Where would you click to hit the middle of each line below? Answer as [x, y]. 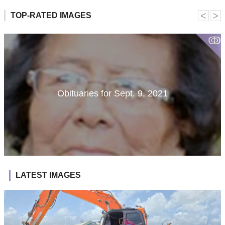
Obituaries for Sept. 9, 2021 [113, 93]
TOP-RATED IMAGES [51, 15]
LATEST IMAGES [48, 175]
